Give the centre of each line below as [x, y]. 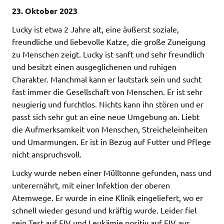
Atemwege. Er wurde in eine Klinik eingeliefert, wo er [107, 197]
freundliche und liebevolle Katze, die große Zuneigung [109, 41]
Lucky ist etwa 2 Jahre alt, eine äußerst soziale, [95, 29]
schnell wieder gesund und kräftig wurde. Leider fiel [104, 210]
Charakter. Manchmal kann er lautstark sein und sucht [107, 79]
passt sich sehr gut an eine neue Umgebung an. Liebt [106, 116]
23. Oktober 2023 [45, 10]
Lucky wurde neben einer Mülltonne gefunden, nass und [112, 172]
